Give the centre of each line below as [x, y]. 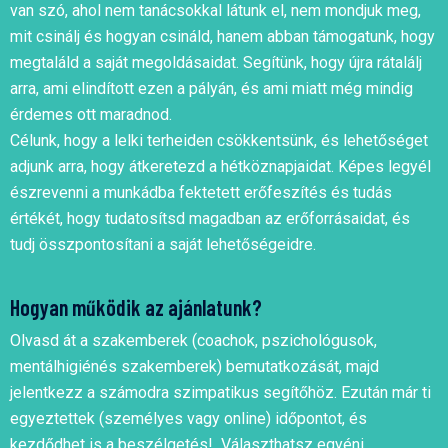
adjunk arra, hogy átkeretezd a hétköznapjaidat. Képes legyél [220, 167]
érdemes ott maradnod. [93, 115]
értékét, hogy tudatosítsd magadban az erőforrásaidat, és [210, 219]
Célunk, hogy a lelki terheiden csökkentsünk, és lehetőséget [219, 141]
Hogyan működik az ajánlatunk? [136, 307]
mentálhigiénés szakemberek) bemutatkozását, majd [194, 367]
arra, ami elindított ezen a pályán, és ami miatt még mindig [211, 89]
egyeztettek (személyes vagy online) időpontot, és [188, 419]
